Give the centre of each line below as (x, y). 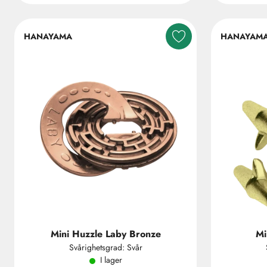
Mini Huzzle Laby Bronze (105, 234)
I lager (111, 260)
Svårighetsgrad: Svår (105, 247)
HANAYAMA (48, 36)
